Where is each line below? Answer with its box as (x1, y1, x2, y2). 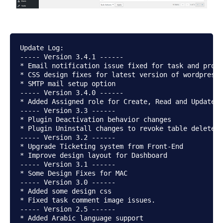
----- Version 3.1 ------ (20, 160, 115, 169)
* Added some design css (20, 187, 111, 196)
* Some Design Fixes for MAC (20, 169, 127, 178)
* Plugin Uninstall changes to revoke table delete (20, 124, 215, 133)
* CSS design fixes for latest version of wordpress (20, 71, 219, 79)
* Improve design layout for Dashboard (20, 151, 167, 160)
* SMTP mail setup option (20, 80, 115, 88)
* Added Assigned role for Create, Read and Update (20, 98, 215, 106)
